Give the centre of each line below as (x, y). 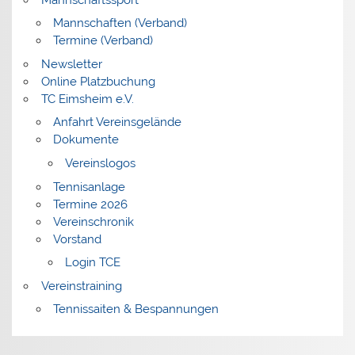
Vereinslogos (100, 164)
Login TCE (92, 263)
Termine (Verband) (103, 41)
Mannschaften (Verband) (120, 23)
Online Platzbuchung (98, 81)
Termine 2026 (90, 204)
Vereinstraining (81, 286)
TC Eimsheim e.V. (87, 99)
